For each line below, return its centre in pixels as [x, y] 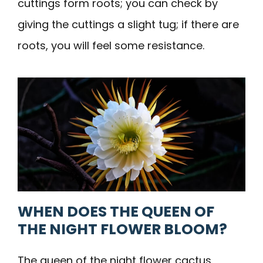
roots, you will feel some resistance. [111, 45]
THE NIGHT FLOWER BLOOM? [122, 230]
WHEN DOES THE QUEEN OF [116, 212]
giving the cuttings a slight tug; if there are [128, 24]
